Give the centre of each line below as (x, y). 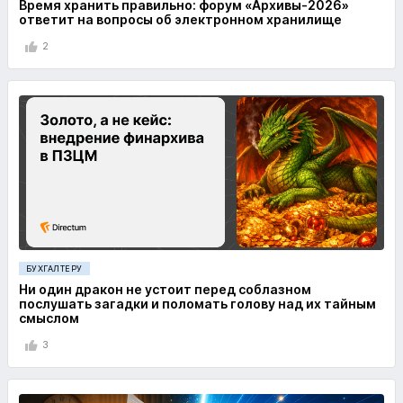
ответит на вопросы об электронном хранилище (180, 19)
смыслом (49, 318)
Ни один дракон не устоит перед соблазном (165, 289)
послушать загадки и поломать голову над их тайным (197, 303)
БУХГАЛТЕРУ (54, 268)
